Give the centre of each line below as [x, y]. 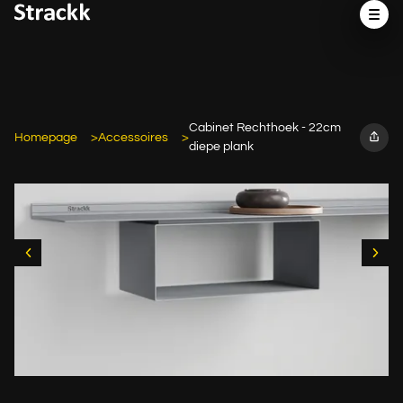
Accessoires [133, 137]
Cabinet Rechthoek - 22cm [265, 128]
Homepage [46, 137]
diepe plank [221, 147]
